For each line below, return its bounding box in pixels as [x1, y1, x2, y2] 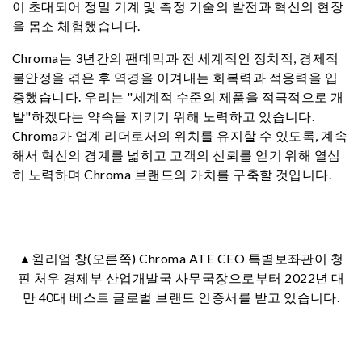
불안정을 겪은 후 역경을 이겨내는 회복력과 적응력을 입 [12, 69, 339, 85]
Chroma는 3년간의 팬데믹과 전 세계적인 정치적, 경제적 [12, 50, 339, 65]
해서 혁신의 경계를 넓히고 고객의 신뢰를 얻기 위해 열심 [12, 147, 341, 162]
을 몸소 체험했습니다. [12, 18, 141, 33]
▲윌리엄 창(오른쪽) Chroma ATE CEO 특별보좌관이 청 [18, 250, 344, 266]
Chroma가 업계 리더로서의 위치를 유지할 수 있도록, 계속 [12, 128, 348, 143]
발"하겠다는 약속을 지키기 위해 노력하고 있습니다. [12, 108, 315, 124]
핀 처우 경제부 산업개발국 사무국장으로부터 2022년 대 [17, 270, 345, 285]
